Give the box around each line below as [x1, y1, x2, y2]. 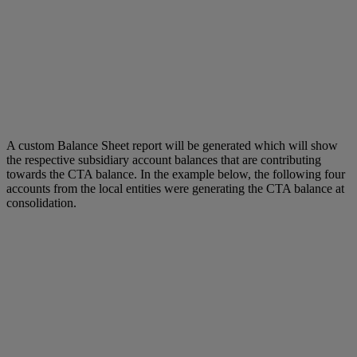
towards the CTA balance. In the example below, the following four [6, 167, 345, 181]
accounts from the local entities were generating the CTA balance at [6, 181, 344, 195]
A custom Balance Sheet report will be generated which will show [6, 138, 338, 152]
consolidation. [6, 195, 76, 210]
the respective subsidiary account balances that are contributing [6, 152, 321, 167]
